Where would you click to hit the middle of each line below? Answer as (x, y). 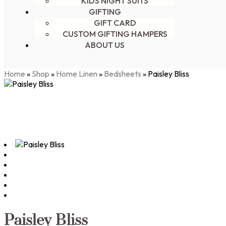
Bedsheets (123, 74)
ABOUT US (105, 45)
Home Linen (77, 74)
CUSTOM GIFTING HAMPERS (115, 34)
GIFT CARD (115, 23)
